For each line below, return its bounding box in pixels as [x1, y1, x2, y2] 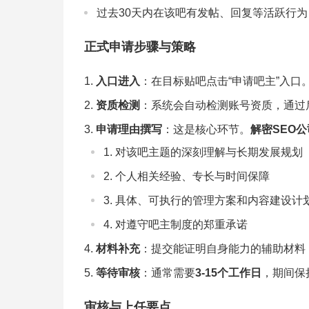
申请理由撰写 [96, 123, 162, 135]
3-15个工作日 [195, 266, 261, 279]
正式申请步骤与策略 [84, 39, 196, 54]
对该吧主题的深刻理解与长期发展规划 [115, 146, 303, 158]
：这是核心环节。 [162, 123, 250, 135]
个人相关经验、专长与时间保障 [115, 170, 270, 182]
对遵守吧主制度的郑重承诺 [115, 218, 248, 230]
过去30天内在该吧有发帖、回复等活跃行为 [97, 6, 308, 19]
